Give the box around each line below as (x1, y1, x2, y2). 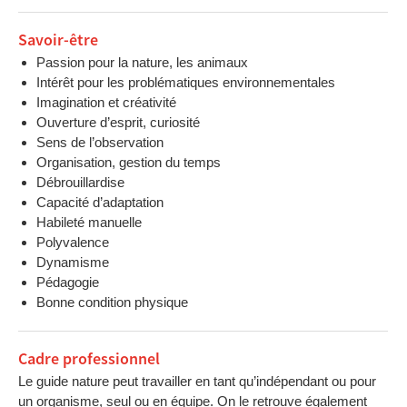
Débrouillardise (36, 174, 124, 190)
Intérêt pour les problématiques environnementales (36, 74, 335, 90)
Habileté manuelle (36, 214, 142, 230)
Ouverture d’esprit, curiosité (36, 114, 200, 130)
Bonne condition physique (36, 294, 188, 310)
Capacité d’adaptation (36, 194, 164, 210)
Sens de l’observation (36, 134, 164, 150)
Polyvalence (36, 234, 109, 250)
